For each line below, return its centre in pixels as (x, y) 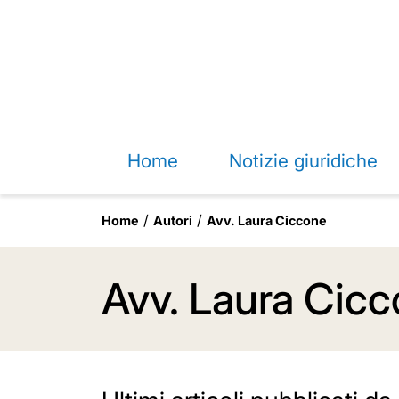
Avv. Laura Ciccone (267, 220)
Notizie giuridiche (303, 161)
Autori (173, 220)
